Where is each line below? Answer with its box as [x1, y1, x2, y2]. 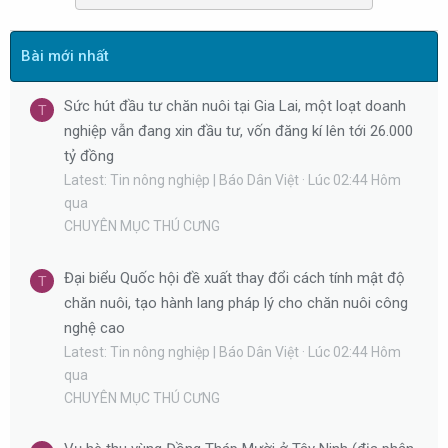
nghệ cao [64, 318, 125, 337]
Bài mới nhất [21, 47, 109, 65]
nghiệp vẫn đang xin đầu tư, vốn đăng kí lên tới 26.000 [64, 122, 413, 141]
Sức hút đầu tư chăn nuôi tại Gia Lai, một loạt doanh [64, 97, 406, 116]
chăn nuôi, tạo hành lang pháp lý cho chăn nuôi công [64, 293, 408, 312]
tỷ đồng [64, 147, 114, 166]
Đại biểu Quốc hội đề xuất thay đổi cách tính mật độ [64, 268, 405, 287]
